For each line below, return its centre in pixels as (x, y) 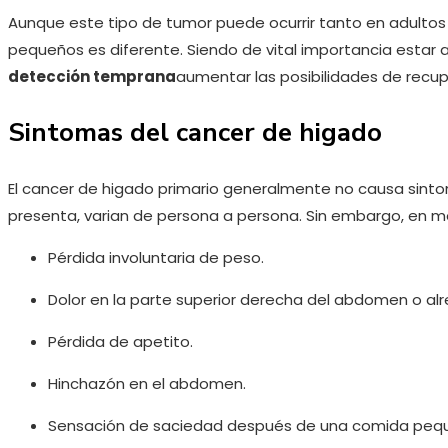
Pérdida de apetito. (120, 342)
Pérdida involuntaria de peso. (156, 258)
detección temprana (92, 77)
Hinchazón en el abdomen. (147, 384)
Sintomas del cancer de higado (195, 133)
